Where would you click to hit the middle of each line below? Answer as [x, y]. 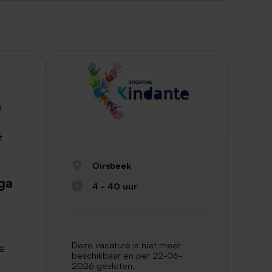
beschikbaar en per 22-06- [127, 255]
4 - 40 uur [114, 185]
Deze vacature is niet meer [126, 245]
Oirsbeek [111, 165]
